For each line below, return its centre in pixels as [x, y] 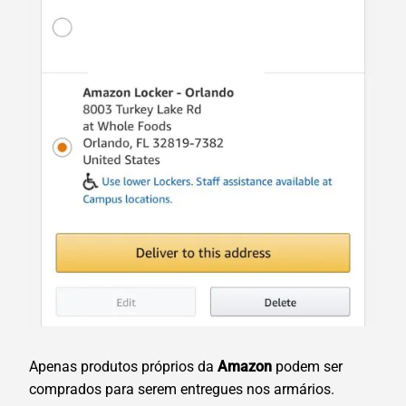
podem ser [307, 366]
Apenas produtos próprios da [123, 366]
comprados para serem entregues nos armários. [182, 389]
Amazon [245, 366]
